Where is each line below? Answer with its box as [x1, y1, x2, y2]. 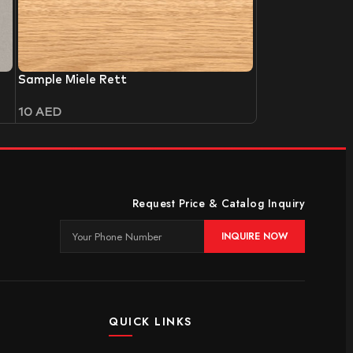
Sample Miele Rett [18, 74, 127, 87]
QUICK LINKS [109, 314, 192, 330]
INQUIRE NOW [221, 229, 288, 243]
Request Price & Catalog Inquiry [132, 195, 305, 212]
